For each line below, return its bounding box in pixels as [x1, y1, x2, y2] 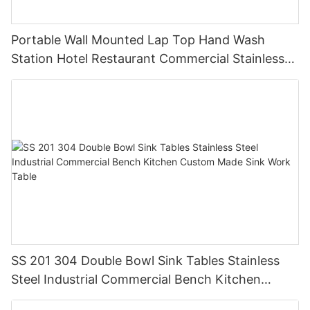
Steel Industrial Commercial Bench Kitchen [11, 271, 261, 286]
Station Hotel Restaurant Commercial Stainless [11, 51, 284, 66]
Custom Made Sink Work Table [11, 290, 190, 305]
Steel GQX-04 [11, 70, 91, 85]
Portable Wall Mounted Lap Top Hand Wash [11, 33, 265, 48]
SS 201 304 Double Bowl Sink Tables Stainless [11, 253, 280, 268]
